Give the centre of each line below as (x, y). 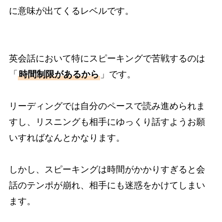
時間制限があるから (59, 74)
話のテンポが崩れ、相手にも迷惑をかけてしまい (107, 185)
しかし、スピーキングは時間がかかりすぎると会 (107, 169)
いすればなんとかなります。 (67, 138)
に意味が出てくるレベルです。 (71, 11)
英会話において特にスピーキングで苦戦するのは (107, 58)
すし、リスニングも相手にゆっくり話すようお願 (107, 122)
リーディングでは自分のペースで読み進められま (107, 106)
